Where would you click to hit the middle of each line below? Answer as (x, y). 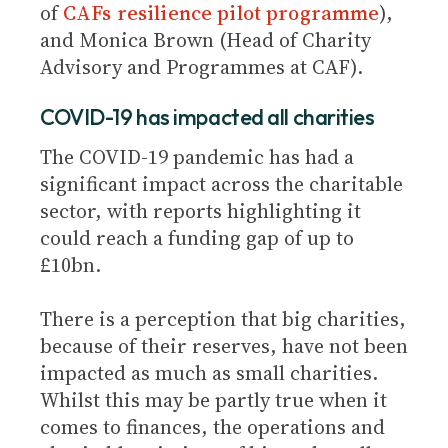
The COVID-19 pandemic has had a (197, 157)
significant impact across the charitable (221, 184)
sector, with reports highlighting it (200, 211)
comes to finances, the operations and (212, 427)
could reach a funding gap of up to (197, 238)
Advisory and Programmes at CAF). (209, 67)
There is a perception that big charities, (223, 319)
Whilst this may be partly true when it (213, 400)
